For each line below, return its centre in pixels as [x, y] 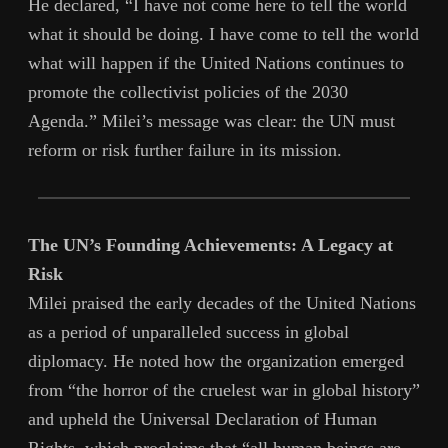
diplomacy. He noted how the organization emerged [216, 361]
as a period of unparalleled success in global [188, 332]
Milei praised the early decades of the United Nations [222, 303]
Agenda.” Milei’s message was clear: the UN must [211, 121]
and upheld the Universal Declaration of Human [202, 419]
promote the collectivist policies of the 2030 [188, 92]
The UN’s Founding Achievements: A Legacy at [210, 245]
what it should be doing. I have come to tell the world [223, 34]
